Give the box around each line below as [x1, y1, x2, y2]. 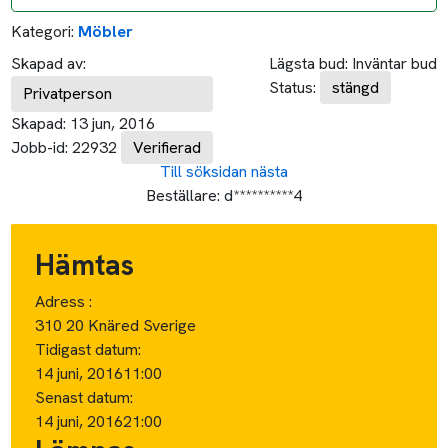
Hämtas [35, 245, 135, 284]
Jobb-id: [11, 136, 69, 158]
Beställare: [146, 184, 220, 206]
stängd [331, 76, 379, 98]
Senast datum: [35, 386, 134, 408]
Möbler [78, 20, 134, 42]
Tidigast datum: [35, 338, 142, 360]
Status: [268, 76, 316, 98]
